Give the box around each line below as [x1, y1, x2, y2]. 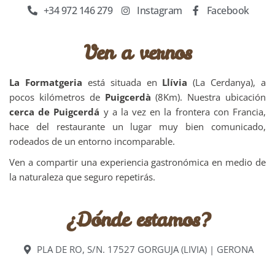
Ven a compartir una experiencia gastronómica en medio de [9, 156, 266, 168]
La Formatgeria [9, 76, 82, 88]
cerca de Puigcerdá [9, 106, 100, 118]
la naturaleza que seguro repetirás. [9, 171, 155, 183]
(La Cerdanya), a [187, 76, 266, 88]
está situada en [82, 76, 163, 88]
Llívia [162, 76, 188, 88]
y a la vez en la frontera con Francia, [99, 106, 266, 118]
